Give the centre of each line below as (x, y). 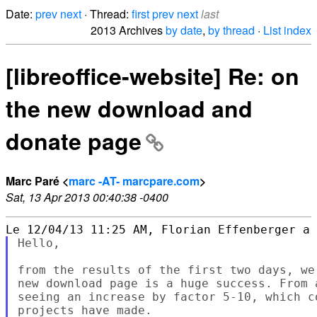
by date (184, 30)
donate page (74, 141)
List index (287, 30)
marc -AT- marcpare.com (134, 180)
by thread (231, 30)
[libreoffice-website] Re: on (152, 76)
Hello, (39, 243)
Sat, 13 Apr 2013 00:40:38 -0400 (87, 197)
